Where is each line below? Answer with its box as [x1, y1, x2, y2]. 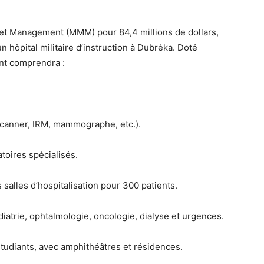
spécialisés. [27, 149, 78, 160]
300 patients [123, 180, 175, 191]
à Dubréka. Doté [128, 42, 197, 53]
